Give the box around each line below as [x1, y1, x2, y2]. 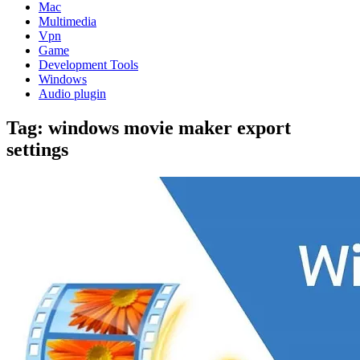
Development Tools [39, 58, 138, 72]
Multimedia [39, 14, 96, 28]
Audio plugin [39, 87, 106, 100]
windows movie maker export [48, 117, 291, 138]
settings [6, 138, 68, 160]
